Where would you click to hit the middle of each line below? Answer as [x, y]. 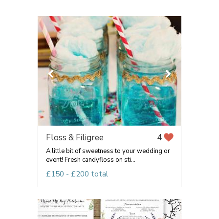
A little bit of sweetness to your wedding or [108, 151]
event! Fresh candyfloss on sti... [91, 160]
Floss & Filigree [75, 138]
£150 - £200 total [77, 174]
